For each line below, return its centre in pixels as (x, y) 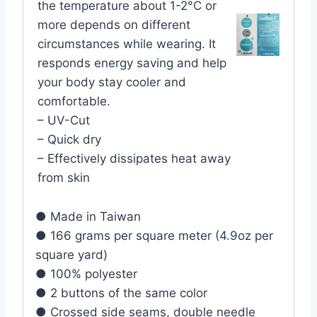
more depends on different (114, 24)
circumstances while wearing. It (127, 44)
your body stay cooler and (112, 82)
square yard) (71, 255)
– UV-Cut (64, 120)
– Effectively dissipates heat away (134, 158)
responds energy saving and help (132, 63)
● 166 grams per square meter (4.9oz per (154, 236)
